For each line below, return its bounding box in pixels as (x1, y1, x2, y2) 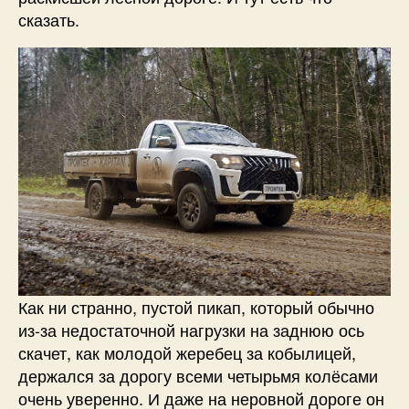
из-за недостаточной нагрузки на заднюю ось (18, 317, 364, 341)
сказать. (18, 6, 79, 31)
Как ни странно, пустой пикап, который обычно (18, 294, 374, 319)
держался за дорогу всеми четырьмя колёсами (18, 362, 378, 387)
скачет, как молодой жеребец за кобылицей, (18, 340, 356, 364)
